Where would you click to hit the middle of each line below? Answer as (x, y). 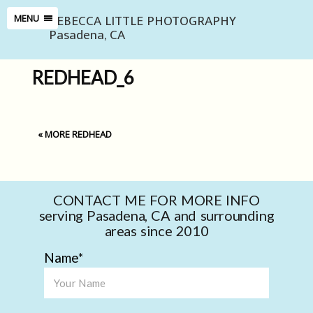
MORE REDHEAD (79, 134)
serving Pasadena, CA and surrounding (156, 216)
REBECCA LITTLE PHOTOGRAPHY (142, 22)
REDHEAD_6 (82, 78)
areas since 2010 (156, 231)
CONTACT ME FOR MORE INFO (156, 200)
